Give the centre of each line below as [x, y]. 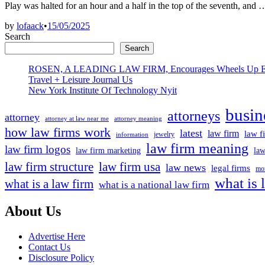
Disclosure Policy [61, 257]
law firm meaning [197, 149]
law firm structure [49, 167]
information [132, 135]
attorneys [194, 116]
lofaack [30, 26]
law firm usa [130, 167]
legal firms [231, 168]
